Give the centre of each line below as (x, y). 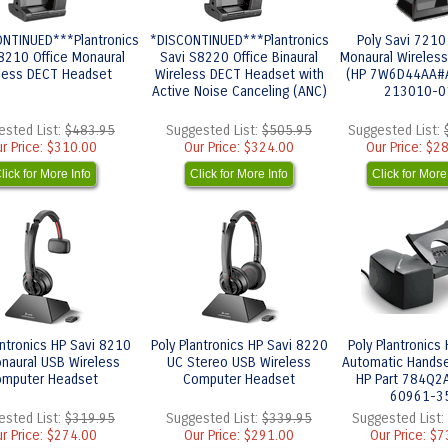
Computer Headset (239, 379)
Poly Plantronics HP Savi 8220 (239, 345)
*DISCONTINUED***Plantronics (239, 40)
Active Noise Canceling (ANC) (239, 91)
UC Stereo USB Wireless (239, 362)
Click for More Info (239, 174)
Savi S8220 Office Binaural (239, 57)
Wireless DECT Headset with (239, 74)
